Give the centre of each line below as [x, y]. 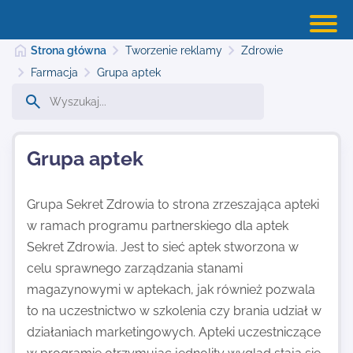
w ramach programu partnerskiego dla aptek [158, 226]
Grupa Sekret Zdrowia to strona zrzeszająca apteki [173, 204]
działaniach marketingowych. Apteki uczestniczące [174, 332]
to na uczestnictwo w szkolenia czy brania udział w [174, 311]
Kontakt [38, 281]
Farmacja [55, 72]
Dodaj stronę [55, 175]
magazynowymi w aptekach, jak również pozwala [171, 290]
